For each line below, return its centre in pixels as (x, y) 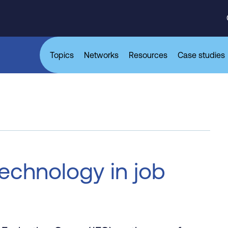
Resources (148, 55)
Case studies (201, 55)
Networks (101, 55)
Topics (62, 55)
